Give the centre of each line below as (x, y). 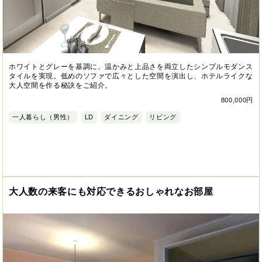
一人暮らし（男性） (43, 117)
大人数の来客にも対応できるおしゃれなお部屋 (111, 192)
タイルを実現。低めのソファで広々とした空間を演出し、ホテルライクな (131, 76)
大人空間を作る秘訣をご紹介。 (61, 85)
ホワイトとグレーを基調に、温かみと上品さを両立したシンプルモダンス (131, 66)
